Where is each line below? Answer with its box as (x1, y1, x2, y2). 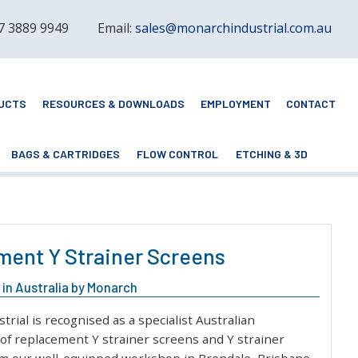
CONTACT (286, 96, 336, 110)
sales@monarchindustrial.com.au (135, 18, 332, 37)
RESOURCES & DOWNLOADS (42, 96, 185, 110)
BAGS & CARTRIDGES (11, 147, 120, 161)
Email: (97, 18, 136, 37)
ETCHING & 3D (235, 147, 308, 161)
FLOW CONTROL (137, 147, 219, 161)
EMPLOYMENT (200, 96, 271, 110)
